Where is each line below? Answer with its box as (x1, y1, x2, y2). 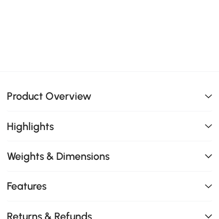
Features (7, 180, 47, 193)
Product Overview (7, 90, 92, 103)
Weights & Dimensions (7, 150, 110, 162)
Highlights (7, 120, 54, 132)
